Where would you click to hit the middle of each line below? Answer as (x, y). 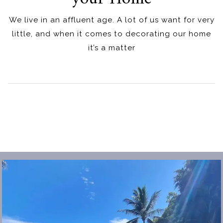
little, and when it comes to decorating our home (111, 34)
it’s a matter (111, 48)
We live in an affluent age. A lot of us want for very (111, 20)
